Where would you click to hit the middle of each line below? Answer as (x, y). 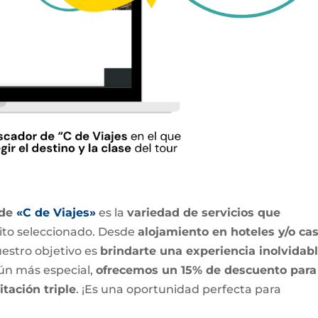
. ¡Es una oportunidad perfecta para (179, 290)
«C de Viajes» (56, 213)
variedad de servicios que (204, 213)
